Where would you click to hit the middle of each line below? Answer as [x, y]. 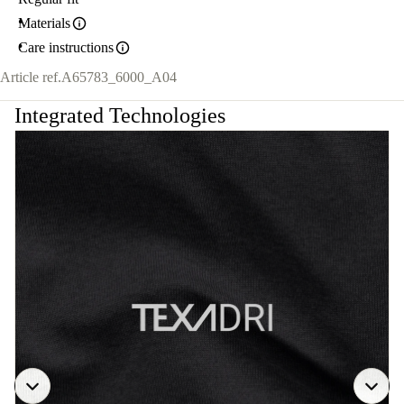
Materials [44, 23]
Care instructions [66, 47]
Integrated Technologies [120, 116]
